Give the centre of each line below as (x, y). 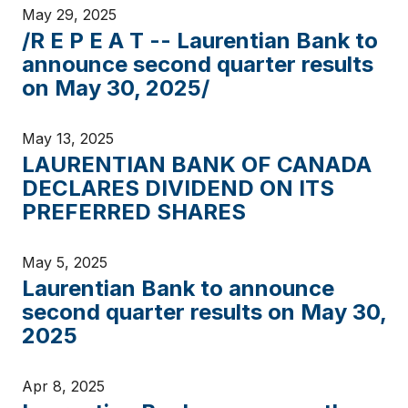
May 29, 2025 (69, 15)
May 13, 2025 (68, 138)
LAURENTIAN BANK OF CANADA (197, 164)
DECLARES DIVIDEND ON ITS (178, 188)
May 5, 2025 (65, 262)
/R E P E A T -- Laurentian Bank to (200, 41)
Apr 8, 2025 (63, 386)
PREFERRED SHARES (134, 212)
